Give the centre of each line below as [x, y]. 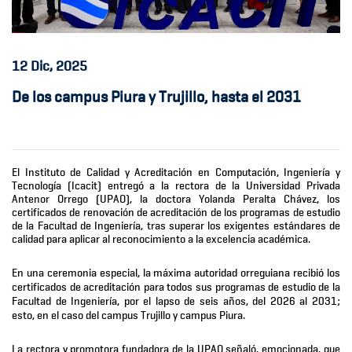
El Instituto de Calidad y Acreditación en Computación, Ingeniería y [176, 172]
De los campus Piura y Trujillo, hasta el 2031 [156, 97]
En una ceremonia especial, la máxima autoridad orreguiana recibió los [176, 273]
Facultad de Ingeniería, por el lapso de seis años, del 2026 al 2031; [176, 301]
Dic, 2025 [57, 66]
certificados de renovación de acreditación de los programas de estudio [176, 213]
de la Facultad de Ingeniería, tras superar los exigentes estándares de [176, 226]
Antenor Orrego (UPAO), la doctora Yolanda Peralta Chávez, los [176, 199]
